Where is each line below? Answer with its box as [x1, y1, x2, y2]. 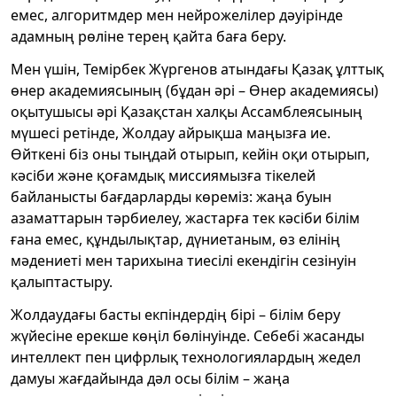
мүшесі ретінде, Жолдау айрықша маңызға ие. [11, 122, 331, 143]
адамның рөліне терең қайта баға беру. [11, 26, 286, 46]
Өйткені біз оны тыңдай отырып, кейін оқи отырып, [11, 144, 370, 164]
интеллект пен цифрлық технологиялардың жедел [11, 346, 361, 367]
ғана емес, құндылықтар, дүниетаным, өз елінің [11, 229, 340, 249]
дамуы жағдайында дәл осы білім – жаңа [11, 368, 290, 388]
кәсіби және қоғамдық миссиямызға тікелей [11, 165, 315, 185]
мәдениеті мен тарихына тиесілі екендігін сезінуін [11, 250, 356, 270]
